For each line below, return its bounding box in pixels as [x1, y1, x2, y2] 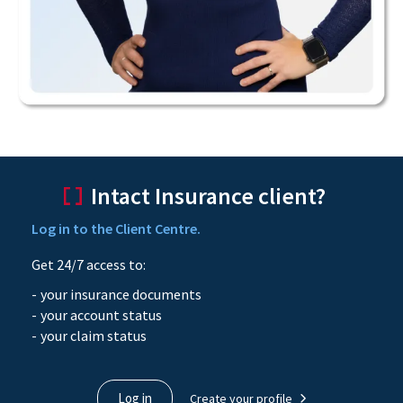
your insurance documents [40, 285, 201, 304]
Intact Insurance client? [91, 180, 326, 210]
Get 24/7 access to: [31, 255, 146, 273]
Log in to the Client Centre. [31, 219, 201, 237]
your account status [40, 306, 162, 325]
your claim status [40, 327, 147, 345]
